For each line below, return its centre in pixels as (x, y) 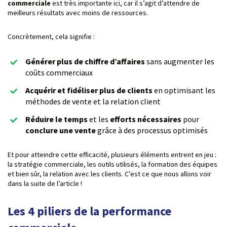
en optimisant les (184, 90)
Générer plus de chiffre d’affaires (85, 62)
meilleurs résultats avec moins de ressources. (78, 13)
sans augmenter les (180, 62)
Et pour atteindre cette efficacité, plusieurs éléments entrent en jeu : (112, 155)
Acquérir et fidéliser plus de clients (89, 90)
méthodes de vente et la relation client (93, 102)
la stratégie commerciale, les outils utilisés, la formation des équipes (112, 164)
